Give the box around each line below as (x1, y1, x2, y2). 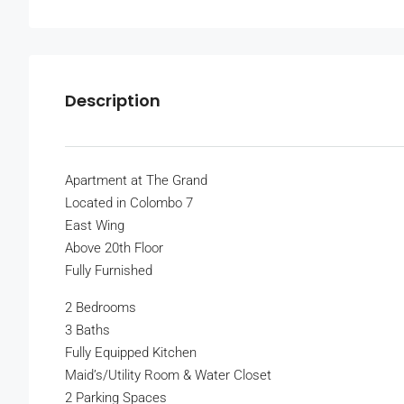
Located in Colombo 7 (65, 195, 193, 212)
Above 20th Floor (65, 240, 163, 257)
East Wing (65, 217, 124, 234)
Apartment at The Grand (65, 172, 207, 189)
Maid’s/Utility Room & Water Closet (65, 367, 271, 384)
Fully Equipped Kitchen (65, 344, 197, 362)
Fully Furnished (65, 262, 152, 280)
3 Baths (65, 322, 110, 339)
